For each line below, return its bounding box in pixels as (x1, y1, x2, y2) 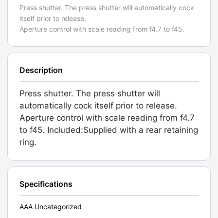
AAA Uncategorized (19, 202, 82, 211)
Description (19, 65, 63, 75)
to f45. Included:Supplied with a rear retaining (19, 125, 198, 135)
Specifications (19, 179, 73, 189)
